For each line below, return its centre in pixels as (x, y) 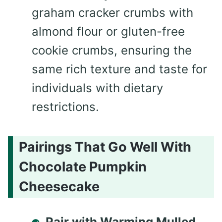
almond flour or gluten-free (108, 31)
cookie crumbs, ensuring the (112, 50)
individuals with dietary (97, 88)
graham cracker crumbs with (112, 12)
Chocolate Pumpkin (83, 167)
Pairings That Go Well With (105, 147)
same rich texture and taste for (119, 69)
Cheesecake (59, 187)
